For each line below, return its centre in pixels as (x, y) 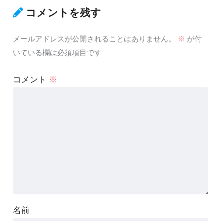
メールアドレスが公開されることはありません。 (94, 38)
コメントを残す (63, 13)
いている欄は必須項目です (57, 52)
